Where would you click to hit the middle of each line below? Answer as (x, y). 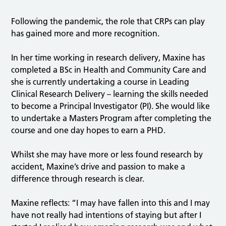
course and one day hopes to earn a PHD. (89, 130)
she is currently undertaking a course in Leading (100, 82)
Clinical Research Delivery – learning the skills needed (110, 94)
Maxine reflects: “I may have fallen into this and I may (111, 203)
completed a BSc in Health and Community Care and (109, 70)
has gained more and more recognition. (86, 33)
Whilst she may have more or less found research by (107, 154)
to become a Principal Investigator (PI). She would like (111, 106)
